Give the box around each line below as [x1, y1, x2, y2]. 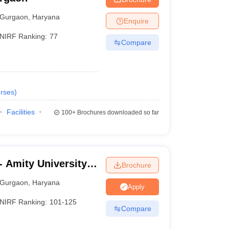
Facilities [6, 108, 35, 116]
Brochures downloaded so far [75, 109, 159, 116]
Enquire [123, 16, 149, 25]
